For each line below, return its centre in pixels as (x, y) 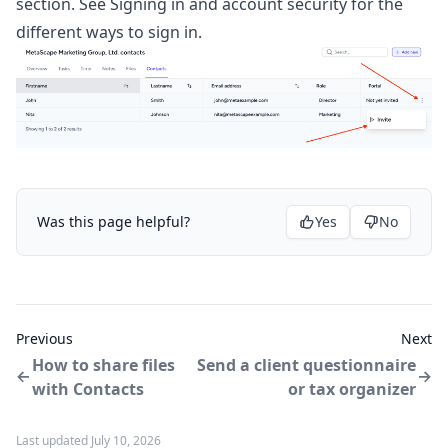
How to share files (103, 365)
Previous (44, 339)
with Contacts (88, 389)
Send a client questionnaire (306, 365)
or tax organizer (352, 389)
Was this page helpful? (113, 222)
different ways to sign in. (109, 32)
